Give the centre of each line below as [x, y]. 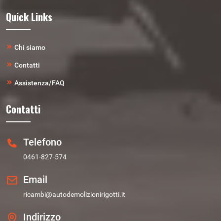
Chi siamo [30, 48]
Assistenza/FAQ [39, 83]
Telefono [42, 142]
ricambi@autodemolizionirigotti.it [74, 195]
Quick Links [29, 17]
